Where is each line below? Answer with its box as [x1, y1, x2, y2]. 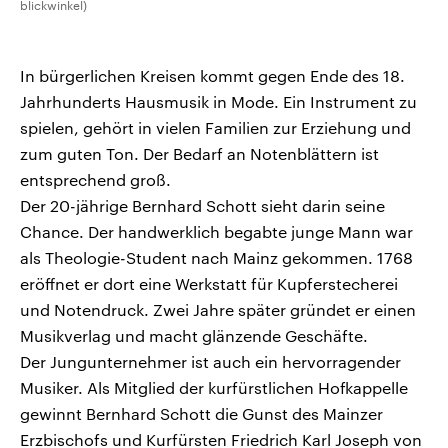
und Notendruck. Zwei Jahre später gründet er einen [20, 300, 416, 320]
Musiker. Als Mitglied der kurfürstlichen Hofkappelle [20, 378, 408, 398]
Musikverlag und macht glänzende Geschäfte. [20, 326, 368, 346]
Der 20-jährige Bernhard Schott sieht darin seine [20, 196, 385, 216]
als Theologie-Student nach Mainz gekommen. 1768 [20, 248, 413, 268]
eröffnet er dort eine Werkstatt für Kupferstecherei [20, 274, 398, 294]
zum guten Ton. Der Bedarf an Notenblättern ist [20, 144, 379, 164]
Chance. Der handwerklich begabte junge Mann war [20, 222, 413, 242]
